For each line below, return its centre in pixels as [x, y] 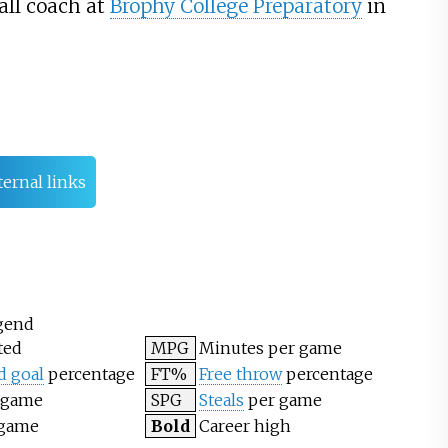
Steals [221, 399]
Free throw [240, 373]
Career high [244, 425]
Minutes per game [270, 347]
